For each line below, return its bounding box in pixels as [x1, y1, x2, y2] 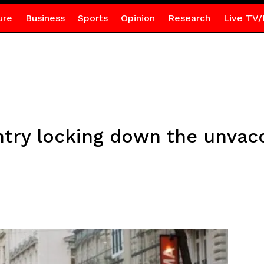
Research [167, 12, 210, 24]
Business [25, 12, 65, 24]
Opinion [120, 12, 155, 24]
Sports [77, 12, 108, 24]
